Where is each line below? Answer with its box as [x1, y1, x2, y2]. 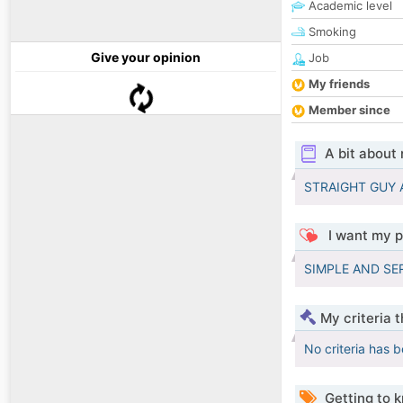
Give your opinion [91, 49, 201, 66]
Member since [309, 103, 390, 118]
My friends [309, 76, 370, 92]
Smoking [305, 24, 356, 40]
